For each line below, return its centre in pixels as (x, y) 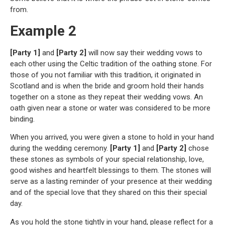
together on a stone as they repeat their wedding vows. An (106, 97)
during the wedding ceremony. (60, 148)
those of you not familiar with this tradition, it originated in (105, 75)
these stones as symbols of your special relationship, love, (107, 159)
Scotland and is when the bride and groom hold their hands (107, 86)
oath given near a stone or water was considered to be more (110, 108)
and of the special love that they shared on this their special (108, 193)
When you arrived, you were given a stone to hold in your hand (112, 137)
